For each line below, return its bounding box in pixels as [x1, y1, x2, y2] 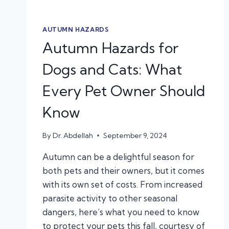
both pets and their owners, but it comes [42, 165, 204, 176]
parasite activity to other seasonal [42, 192, 177, 203]
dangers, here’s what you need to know [42, 206, 199, 217]
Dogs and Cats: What [42, 60, 182, 78]
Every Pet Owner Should [42, 81, 205, 100]
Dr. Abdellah [53, 131, 94, 140]
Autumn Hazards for [42, 38, 178, 57]
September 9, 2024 [103, 131, 168, 140]
